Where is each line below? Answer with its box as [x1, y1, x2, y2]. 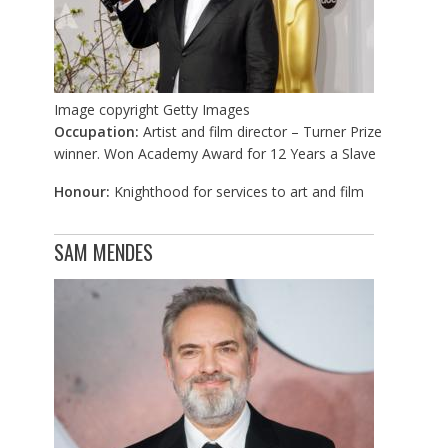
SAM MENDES [53, 237, 153, 268]
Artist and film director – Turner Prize [138, 122, 382, 142]
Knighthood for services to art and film [113, 182, 364, 202]
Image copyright [53, 100, 159, 120]
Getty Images [162, 100, 250, 120]
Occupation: [53, 122, 139, 142]
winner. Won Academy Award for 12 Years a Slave [53, 144, 376, 164]
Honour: [53, 182, 114, 202]
